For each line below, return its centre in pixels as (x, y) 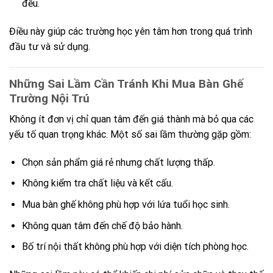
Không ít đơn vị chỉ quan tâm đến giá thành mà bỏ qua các (131, 119)
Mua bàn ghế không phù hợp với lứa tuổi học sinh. (126, 205)
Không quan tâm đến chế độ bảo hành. (102, 225)
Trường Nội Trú (49, 98)
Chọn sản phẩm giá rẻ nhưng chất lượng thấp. (118, 162)
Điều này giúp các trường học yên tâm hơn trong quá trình (131, 31)
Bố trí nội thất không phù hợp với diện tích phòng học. (135, 247)
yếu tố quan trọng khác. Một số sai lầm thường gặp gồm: (130, 135)
